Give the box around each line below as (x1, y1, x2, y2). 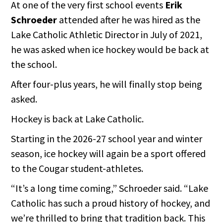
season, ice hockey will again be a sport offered (11, 147, 206, 160)
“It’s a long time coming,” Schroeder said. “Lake (11, 182, 209, 195)
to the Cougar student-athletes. (11, 162, 146, 175)
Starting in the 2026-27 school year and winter (11, 132, 203, 145)
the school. (11, 58, 59, 71)
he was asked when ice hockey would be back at (11, 43, 210, 56)
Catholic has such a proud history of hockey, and (11, 197, 211, 210)
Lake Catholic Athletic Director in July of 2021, (11, 28, 203, 41)
